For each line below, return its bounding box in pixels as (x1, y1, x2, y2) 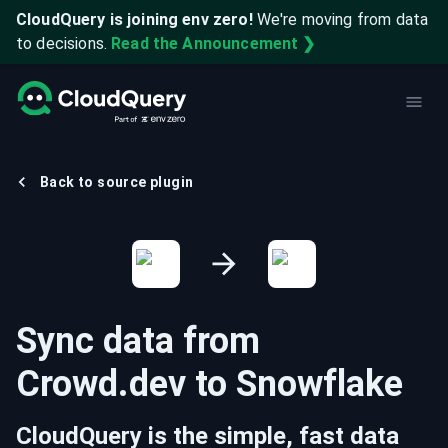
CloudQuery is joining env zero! (16, 10, 253, 29)
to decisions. (16, 34, 107, 53)
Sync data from (16, 320, 260, 362)
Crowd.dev (16, 363, 186, 405)
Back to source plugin (40, 174, 194, 190)
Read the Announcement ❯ (111, 34, 316, 53)
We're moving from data (256, 10, 429, 29)
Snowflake (236, 363, 403, 405)
